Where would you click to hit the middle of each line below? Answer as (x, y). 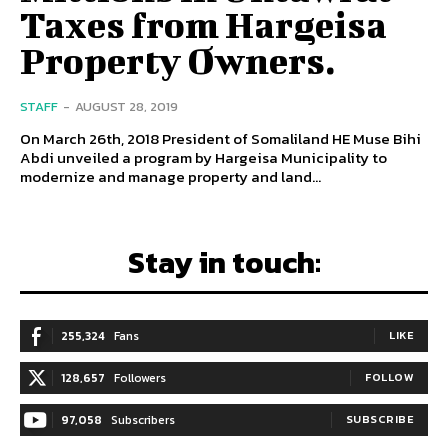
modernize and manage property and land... (170, 177)
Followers (140, 378)
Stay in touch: (224, 263)
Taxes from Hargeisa (203, 24)
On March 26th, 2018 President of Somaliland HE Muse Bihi (220, 139)
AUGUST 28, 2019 (126, 107)
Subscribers (143, 420)
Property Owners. (178, 60)
